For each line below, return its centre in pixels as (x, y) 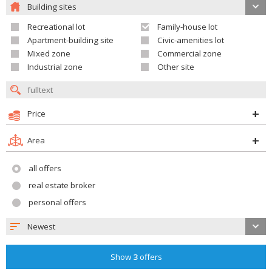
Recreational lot (56, 27)
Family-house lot (187, 27)
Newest (41, 226)
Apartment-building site (70, 40)
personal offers (57, 202)
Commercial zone (189, 53)
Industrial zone (55, 67)
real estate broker (62, 185)
